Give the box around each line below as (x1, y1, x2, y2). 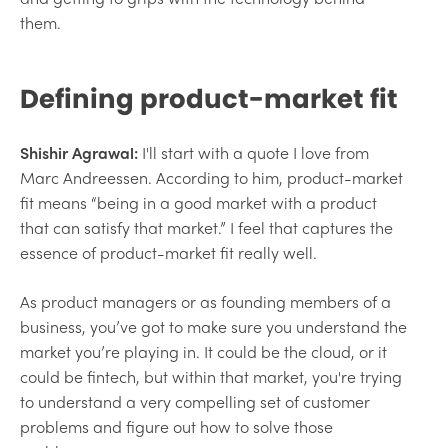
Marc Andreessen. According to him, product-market (20, 165, 403, 189)
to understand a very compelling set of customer (20, 389, 370, 413)
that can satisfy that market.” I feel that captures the (20, 215, 393, 239)
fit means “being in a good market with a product (20, 190, 377, 214)
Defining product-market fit (20, 80, 398, 117)
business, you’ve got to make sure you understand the (20, 314, 407, 338)
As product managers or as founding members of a (20, 289, 391, 313)
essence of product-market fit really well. (20, 240, 317, 264)
